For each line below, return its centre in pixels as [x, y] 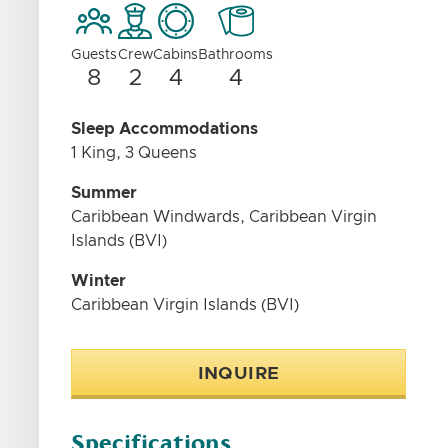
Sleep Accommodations [165, 129]
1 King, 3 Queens [134, 153]
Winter [99, 281]
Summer [104, 193]
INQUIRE [238, 374]
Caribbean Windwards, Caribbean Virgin [224, 217]
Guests [94, 55]
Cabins [176, 55]
